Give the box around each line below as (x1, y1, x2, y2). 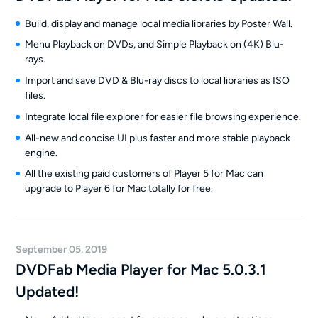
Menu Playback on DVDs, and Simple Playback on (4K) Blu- (24, 38, 284, 51)
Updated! (16, 283, 79, 301)
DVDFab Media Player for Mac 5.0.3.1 (16, 261, 267, 279)
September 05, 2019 (16, 243, 108, 256)
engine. (24, 146, 57, 159)
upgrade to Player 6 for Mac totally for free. (24, 182, 213, 195)
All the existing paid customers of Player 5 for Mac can (24, 168, 263, 180)
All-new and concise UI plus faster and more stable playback (24, 131, 290, 144)
